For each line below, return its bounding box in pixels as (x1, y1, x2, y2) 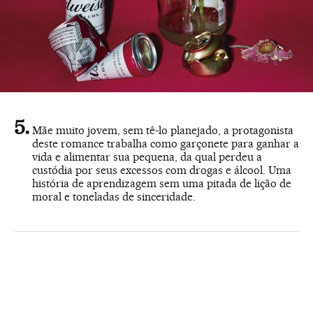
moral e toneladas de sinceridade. (32, 190, 196, 204)
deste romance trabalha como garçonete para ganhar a (32, 137, 299, 151)
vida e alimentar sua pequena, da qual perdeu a (32, 150, 262, 164)
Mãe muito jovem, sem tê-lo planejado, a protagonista (32, 124, 293, 138)
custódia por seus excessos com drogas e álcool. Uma (32, 163, 291, 177)
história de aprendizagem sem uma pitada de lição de (32, 177, 291, 191)
